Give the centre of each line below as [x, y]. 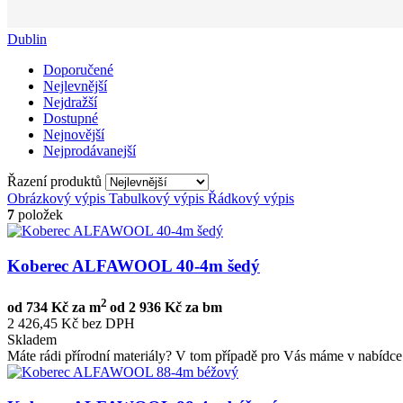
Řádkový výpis [251, 198]
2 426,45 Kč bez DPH [71, 324]
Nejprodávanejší [90, 150]
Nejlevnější [75, 85]
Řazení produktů [56, 181]
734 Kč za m [63, 308]
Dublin [27, 39]
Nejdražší [70, 102]
